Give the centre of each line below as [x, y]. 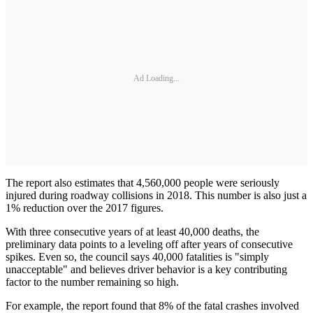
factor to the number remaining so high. [92, 282]
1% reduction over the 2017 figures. [85, 208]
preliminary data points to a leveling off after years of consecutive [149, 245]
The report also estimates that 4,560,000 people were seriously [143, 183]
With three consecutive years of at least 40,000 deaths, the [132, 232]
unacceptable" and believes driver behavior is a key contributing [146, 270]
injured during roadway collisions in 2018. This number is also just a [156, 196]
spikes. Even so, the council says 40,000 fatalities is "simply [137, 257]
